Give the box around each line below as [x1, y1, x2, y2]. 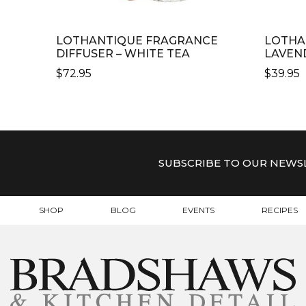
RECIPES [262, 205, 298, 216]
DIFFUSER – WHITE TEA [56, 47, 191, 61]
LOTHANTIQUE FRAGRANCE [56, 34, 219, 48]
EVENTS [182, 205, 215, 216]
